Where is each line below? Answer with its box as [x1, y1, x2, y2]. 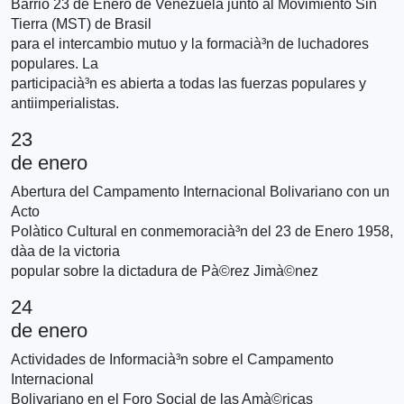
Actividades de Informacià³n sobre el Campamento [11, 351, 334, 367]
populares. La [11, 55, 98, 71]
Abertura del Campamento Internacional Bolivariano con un [11, 183, 390, 199]
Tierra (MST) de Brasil [11, 15, 151, 32]
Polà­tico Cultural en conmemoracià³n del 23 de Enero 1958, [11, 223, 393, 239]
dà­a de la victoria [11, 243, 120, 259]
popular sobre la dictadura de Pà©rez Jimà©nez [11, 262, 318, 279]
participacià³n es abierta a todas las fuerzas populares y [11, 75, 366, 91]
